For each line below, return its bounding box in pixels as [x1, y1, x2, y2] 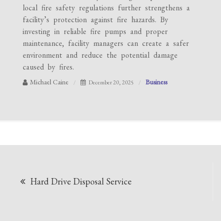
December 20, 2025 [88, 78, 134, 87]
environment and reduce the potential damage [23, 50, 178, 61]
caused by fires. [23, 62, 74, 73]
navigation [7, 182, 110, 207]
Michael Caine [30, 77, 69, 87]
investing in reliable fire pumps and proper [23, 26, 168, 37]
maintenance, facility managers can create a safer [23, 38, 189, 49]
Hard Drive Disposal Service [30, 176, 132, 187]
